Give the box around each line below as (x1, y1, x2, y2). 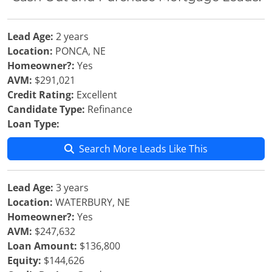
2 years (53, 30, 89, 43)
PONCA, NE (53, 44, 106, 58)
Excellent (74, 88, 117, 101)
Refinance (85, 103, 132, 116)
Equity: (7, 254, 41, 267)
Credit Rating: (7, 88, 74, 101)
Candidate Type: (7, 103, 85, 116)
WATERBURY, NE (53, 195, 130, 209)
